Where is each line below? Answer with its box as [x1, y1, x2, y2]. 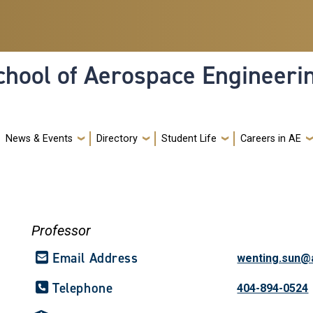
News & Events [6, 132, 73, 145]
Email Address [52, 249, 138, 267]
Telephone [52, 279, 113, 297]
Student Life [161, 132, 217, 145]
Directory [96, 132, 138, 145]
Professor [31, 221, 92, 239]
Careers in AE [240, 132, 301, 145]
